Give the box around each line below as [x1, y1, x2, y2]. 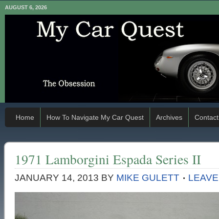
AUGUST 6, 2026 [5, 4, 47, 10]
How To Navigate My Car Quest [46, 113, 144, 121]
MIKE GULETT [116, 173, 179, 183]
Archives [156, 113, 182, 121]
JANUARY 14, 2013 [15, 173, 99, 183]
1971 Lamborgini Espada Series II [15, 150, 201, 168]
